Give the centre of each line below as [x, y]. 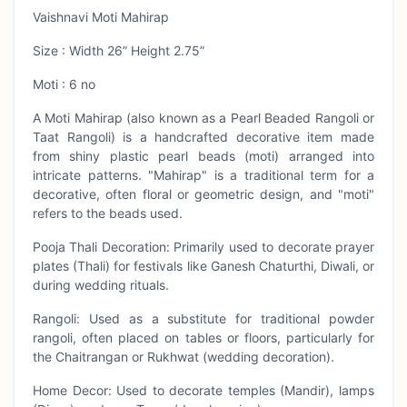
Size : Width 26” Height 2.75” [119, 51]
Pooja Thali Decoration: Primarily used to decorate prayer [203, 247]
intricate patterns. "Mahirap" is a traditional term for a [203, 175]
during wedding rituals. [101, 285]
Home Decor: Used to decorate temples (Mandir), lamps [203, 391]
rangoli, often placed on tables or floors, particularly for [203, 338]
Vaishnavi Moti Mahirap [101, 17]
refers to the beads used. [109, 213]
